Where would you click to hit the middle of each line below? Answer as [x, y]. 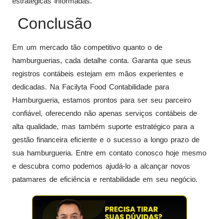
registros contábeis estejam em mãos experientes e [98, 74]
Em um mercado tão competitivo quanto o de [87, 47]
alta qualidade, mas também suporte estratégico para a [103, 127]
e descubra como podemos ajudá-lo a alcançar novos [101, 166]
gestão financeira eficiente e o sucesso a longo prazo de [106, 140]
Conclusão [52, 24]
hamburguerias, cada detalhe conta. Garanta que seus [102, 61]
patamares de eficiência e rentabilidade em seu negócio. [105, 179]
